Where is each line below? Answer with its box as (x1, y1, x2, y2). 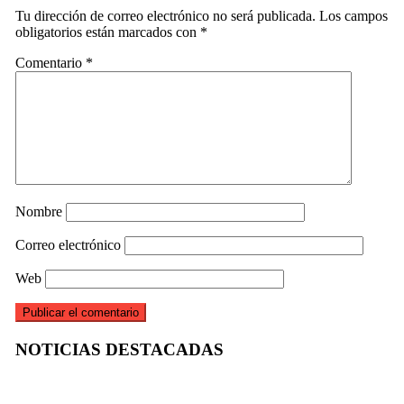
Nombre (14, 203, 62, 219)
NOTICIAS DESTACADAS (14, 339, 224, 359)
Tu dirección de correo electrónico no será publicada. (14, 7, 316, 23)
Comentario (14, 54, 86, 70)
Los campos (318, 7, 388, 23)
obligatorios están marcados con (14, 23, 200, 40)
